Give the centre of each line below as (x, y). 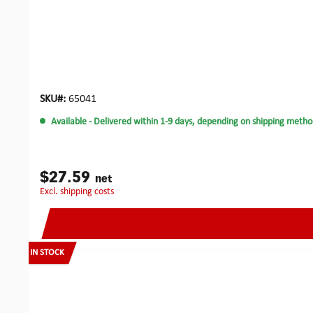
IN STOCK (47, 252)
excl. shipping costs (79, 191)
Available (69, 122)
